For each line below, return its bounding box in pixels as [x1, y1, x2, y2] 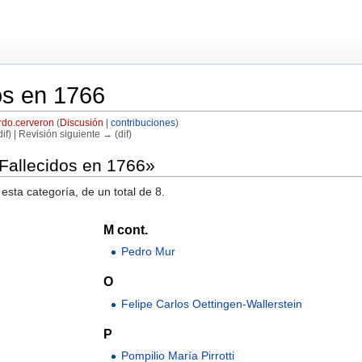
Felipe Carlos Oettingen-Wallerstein [121, 297, 303, 310]
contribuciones [110, 117, 175, 128]
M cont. [103, 222, 148, 238]
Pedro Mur [121, 245, 176, 259]
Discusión [59, 117, 103, 128]
